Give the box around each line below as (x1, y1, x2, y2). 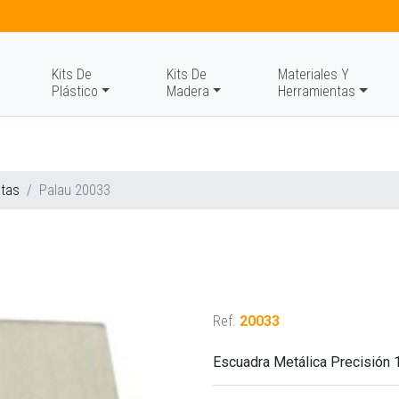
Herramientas (278, 83, 356, 100)
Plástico (51, 83, 98, 100)
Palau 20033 (39, 182, 110, 199)
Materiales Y (278, 66, 350, 83)
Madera (166, 83, 209, 100)
